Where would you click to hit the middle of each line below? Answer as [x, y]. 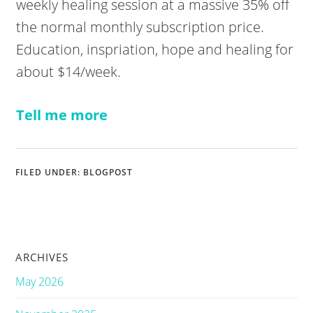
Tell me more [62, 115]
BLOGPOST [108, 172]
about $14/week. [69, 71]
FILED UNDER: [50, 172]
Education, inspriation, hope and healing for [155, 49]
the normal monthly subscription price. [140, 27]
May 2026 [40, 281]
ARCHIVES [42, 257]
